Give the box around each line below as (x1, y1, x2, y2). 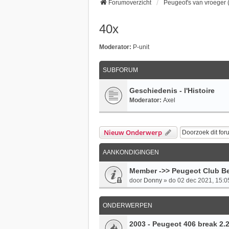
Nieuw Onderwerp (104, 128, 162, 138)
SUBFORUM (103, 66, 138, 74)
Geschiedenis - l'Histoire (129, 86, 215, 95)
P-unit (133, 43, 149, 51)
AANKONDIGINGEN (103, 149, 159, 156)
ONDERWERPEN (103, 202, 152, 210)
